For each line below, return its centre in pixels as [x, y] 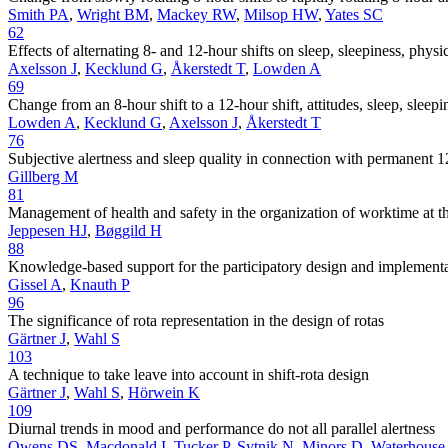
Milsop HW [281, 14]
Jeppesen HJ [47, 230]
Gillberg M [43, 176]
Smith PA [38, 14]
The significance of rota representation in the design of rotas [196, 320]
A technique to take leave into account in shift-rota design [188, 374]
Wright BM [113, 14]
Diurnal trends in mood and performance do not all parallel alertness [221, 428]
